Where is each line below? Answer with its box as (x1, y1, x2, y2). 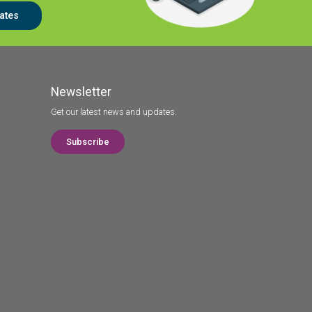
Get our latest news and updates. (51, 106, 177, 117)
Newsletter (51, 84, 111, 99)
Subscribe (66, 136, 109, 147)
